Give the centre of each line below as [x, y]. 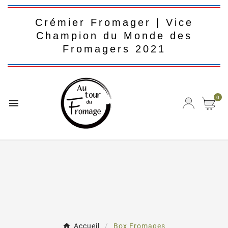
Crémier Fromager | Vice [114, 22]
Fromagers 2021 [114, 49]
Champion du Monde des [114, 36]
